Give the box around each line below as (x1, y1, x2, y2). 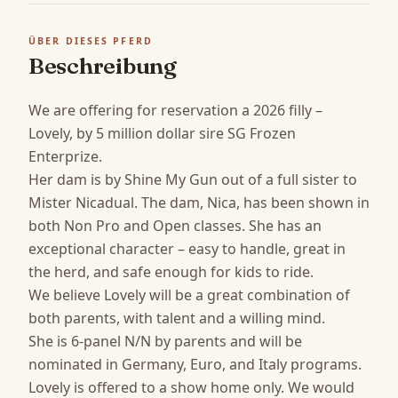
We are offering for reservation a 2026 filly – (28, 99, 322, 120)
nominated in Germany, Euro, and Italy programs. (28, 354, 362, 374)
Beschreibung (28, 51, 177, 80)
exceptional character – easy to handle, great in (28, 238, 346, 259)
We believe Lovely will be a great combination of (28, 284, 350, 305)
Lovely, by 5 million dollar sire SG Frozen (28, 123, 296, 143)
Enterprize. (28, 146, 102, 166)
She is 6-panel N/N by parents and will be (28, 330, 302, 351)
